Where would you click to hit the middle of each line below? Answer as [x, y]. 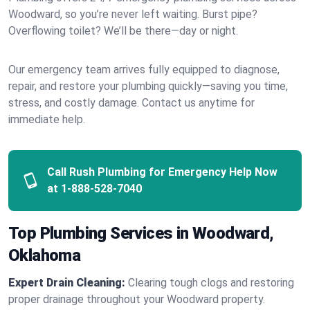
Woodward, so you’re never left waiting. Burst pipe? [133, 14]
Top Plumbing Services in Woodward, [141, 233]
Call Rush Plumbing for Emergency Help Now [162, 172]
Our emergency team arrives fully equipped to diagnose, [144, 70]
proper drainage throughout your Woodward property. [137, 299]
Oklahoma [45, 255]
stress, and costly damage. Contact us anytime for [131, 103]
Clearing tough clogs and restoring [211, 283]
